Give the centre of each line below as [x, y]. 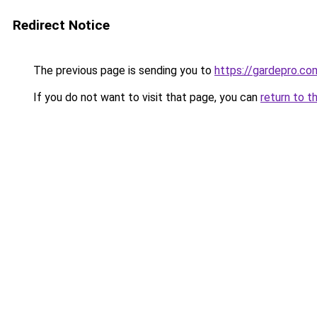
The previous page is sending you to [122, 70]
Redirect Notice [61, 25]
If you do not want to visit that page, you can [145, 97]
